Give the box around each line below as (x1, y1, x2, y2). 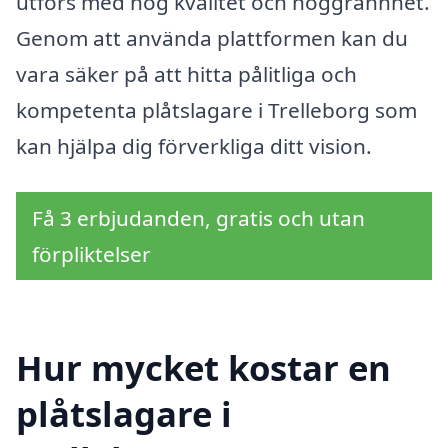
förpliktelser (32, 240, 151, 269)
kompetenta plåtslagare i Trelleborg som (16, 96, 417, 125)
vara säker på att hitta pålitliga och (16, 60, 357, 89)
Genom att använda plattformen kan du (16, 24, 408, 53)
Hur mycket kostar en (16, 343, 391, 391)
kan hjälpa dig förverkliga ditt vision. (16, 132, 372, 161)
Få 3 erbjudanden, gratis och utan (32, 204, 365, 233)
